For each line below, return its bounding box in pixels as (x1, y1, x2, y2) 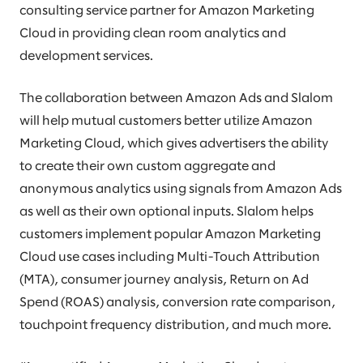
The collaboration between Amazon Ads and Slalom (19, 92, 333, 105)
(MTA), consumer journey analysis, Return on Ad (19, 274, 309, 286)
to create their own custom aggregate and (19, 160, 275, 173)
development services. (19, 50, 156, 62)
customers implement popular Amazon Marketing (19, 228, 321, 241)
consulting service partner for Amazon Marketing (19, 5, 314, 17)
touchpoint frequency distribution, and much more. (19, 319, 331, 331)
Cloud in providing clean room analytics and (19, 28, 286, 40)
